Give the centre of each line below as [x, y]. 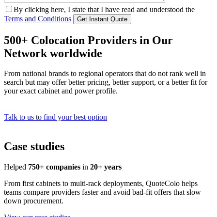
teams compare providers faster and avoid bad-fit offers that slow [102, 192]
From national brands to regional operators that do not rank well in [105, 74]
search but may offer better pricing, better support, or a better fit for [106, 82]
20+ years [106, 167]
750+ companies [55, 167]
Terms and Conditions [38, 18]
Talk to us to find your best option [55, 117]
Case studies [34, 147]
